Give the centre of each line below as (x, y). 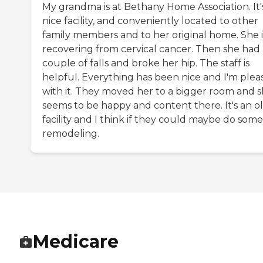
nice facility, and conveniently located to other (150, 21)
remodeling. (71, 134)
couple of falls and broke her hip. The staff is (146, 63)
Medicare (76, 242)
